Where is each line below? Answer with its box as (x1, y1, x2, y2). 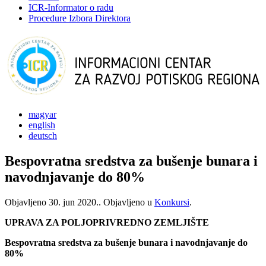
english (28, 120, 55, 130)
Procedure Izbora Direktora (28, 13, 131, 23)
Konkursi (154, 197, 189, 207)
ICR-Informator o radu (28, 2, 113, 12)
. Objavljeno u (99, 197, 154, 207)
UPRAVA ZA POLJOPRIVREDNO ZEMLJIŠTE (5, 217, 209, 227)
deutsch (28, 131, 57, 141)
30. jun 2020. (49, 197, 99, 207)
